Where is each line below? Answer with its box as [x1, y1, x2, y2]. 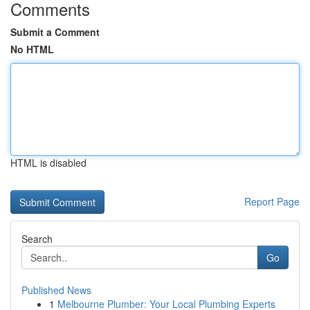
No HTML [10, 42, 54, 56]
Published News [21, 283, 91, 297]
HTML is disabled [10, 156, 86, 170]
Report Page [244, 194, 300, 208]
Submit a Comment [10, 25, 100, 39]
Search [21, 232, 53, 246]
